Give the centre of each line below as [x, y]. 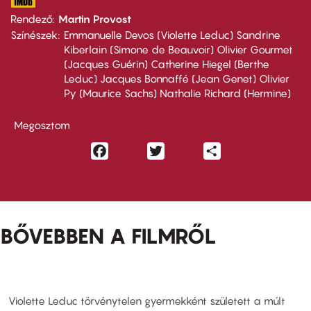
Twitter [182, 150]
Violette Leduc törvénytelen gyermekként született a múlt [147, 301]
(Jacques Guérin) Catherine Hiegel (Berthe [167, 64]
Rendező [31, 18]
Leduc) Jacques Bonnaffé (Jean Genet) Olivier [177, 78]
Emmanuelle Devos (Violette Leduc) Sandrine [172, 34]
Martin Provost [95, 18]
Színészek [34, 34]
